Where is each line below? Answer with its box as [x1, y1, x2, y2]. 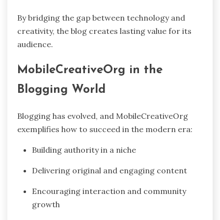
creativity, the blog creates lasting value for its [17, 26, 192, 36]
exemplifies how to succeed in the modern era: [17, 124, 192, 135]
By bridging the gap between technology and [17, 12, 185, 23]
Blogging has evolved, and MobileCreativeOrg [17, 111, 188, 121]
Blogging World [17, 84, 106, 96]
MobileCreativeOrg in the [17, 64, 163, 77]
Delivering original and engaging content [32, 165, 187, 176]
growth [32, 199, 60, 210]
